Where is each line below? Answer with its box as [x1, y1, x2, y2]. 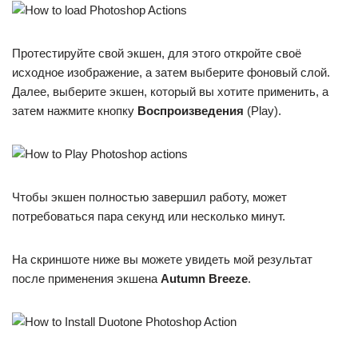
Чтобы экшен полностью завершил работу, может [12, 190, 287, 205]
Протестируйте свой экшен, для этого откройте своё [12, 46, 301, 61]
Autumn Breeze [161, 272, 248, 286]
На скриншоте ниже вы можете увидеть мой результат [12, 253, 312, 267]
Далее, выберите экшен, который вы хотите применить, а [12, 85, 328, 99]
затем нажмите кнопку [12, 104, 137, 118]
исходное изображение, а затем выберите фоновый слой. [12, 66, 330, 80]
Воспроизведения [137, 104, 244, 118]
